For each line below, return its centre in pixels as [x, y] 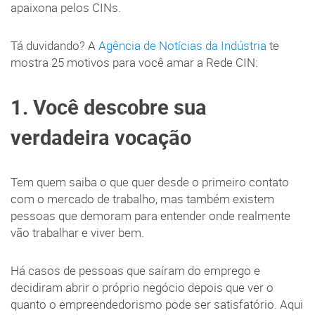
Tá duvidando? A [54, 46]
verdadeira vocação [101, 137]
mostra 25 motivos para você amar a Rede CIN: [134, 63]
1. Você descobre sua [109, 107]
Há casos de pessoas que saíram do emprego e [135, 271]
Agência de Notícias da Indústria [182, 46]
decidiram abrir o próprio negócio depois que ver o [142, 288]
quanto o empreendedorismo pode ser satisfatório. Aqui [157, 305]
